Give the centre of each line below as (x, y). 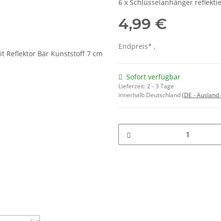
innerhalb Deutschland (150, 95)
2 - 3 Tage (161, 86)
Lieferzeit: (133, 86)
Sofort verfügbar (153, 77)
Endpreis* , (137, 46)
